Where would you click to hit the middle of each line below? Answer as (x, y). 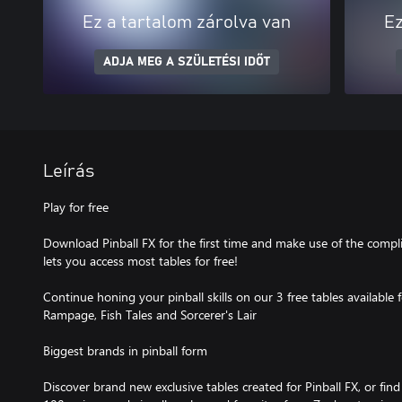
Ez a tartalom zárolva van (187, 22)
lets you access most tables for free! (140, 260)
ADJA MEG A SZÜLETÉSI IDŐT (187, 61)
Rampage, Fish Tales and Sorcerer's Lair (150, 314)
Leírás (69, 171)
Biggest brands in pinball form (125, 350)
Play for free (76, 206)
